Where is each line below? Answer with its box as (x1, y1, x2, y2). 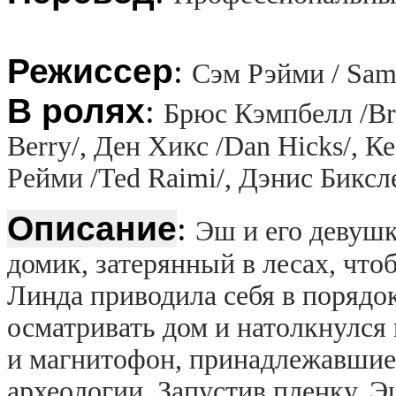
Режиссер (7, 51, 173, 90)
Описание (7, 209, 177, 247)
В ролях (7, 91, 145, 130)
